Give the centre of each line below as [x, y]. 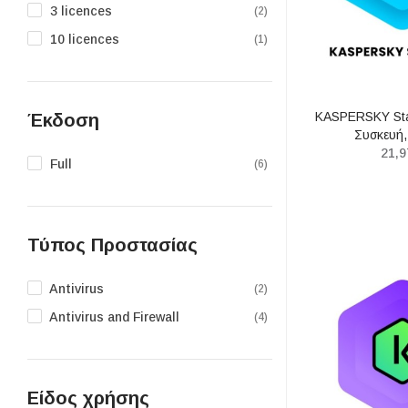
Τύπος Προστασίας [112, 245]
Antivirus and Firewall [114, 316]
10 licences [85, 39]
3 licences [81, 10]
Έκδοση [63, 120]
